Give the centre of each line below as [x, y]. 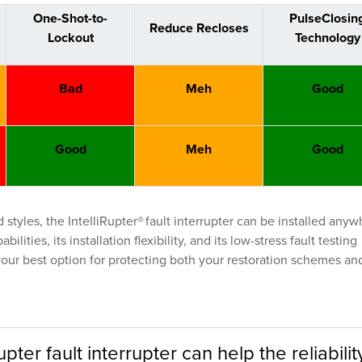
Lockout [70, 38]
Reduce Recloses [199, 28]
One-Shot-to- [70, 19]
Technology [327, 38]
